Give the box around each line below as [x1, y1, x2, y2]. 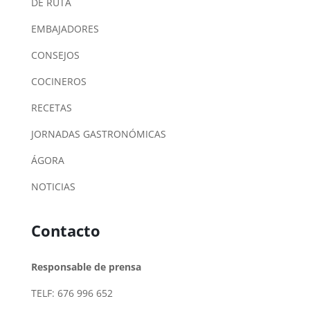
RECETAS [30, 100, 72, 114]
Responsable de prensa [30, 260, 141, 274]
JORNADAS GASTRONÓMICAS [30, 127, 166, 140]
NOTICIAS [30, 179, 75, 193]
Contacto [30, 220, 100, 241]
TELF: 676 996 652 [30, 286, 113, 300]
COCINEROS [30, 74, 86, 88]
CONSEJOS [30, 48, 80, 62]
